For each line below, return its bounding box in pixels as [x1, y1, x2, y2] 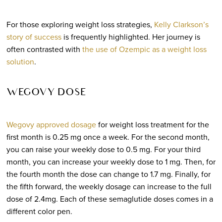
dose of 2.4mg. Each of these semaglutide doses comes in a [6, 193, 213, 205]
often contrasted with [6, 43, 82, 55]
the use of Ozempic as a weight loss [82, 43, 207, 55]
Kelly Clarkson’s [154, 18, 209, 30]
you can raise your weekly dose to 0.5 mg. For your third [6, 143, 201, 155]
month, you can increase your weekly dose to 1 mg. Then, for [6, 156, 216, 167]
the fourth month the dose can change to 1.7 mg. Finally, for [6, 168, 211, 180]
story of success [6, 31, 61, 43]
